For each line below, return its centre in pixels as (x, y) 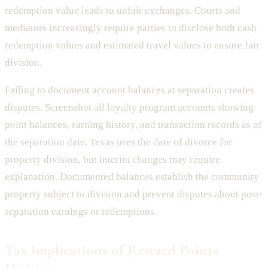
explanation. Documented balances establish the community (132, 177)
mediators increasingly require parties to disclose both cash (131, 28)
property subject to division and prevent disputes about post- (134, 194)
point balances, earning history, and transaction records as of (133, 125)
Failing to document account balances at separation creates (130, 90)
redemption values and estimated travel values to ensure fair (132, 45)
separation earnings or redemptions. (81, 212)
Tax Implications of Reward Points (112, 250)
